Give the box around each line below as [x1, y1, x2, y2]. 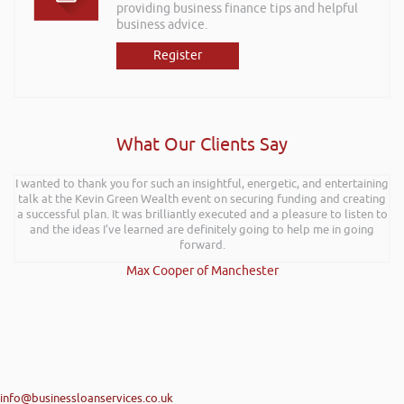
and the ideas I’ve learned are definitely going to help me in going [30, 222, 374, 237]
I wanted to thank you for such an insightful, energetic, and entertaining [15, 176, 389, 191]
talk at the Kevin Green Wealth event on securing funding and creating [18, 191, 386, 207]
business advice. [116, 17, 207, 32]
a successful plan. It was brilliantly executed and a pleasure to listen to [16, 207, 388, 222]
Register [153, 48, 202, 63]
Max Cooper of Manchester [125, 263, 279, 279]
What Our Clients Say [116, 133, 288, 156]
